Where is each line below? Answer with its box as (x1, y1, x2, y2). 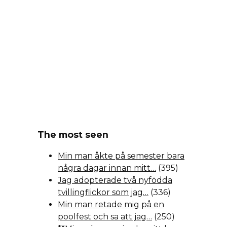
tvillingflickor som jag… (58, 187, 148, 198)
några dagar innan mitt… (58, 163, 156, 173)
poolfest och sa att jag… (58, 212, 152, 222)
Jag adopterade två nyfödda (58, 175, 172, 185)
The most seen (37, 129, 108, 140)
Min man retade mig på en (58, 200, 164, 210)
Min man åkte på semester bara (58, 151, 184, 161)
